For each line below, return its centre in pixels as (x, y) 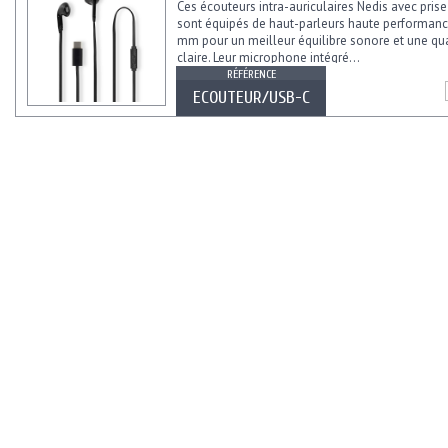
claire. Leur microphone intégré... (268, 58)
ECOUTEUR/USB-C (251, 98)
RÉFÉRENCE (251, 74)
